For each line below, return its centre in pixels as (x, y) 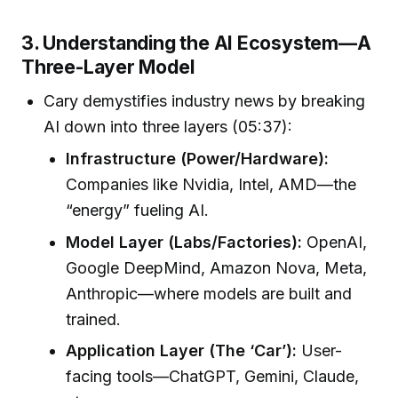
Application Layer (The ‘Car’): (182, 350)
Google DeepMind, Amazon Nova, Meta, (217, 267)
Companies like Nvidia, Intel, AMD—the (211, 185)
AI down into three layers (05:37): (168, 127)
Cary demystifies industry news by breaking (205, 101)
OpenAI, (335, 242)
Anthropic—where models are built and (209, 293)
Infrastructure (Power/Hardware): (198, 159)
